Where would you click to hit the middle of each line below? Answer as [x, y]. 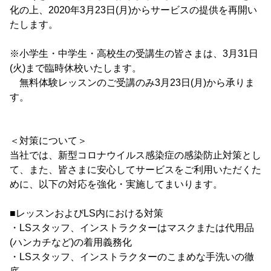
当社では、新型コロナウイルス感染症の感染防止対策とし [135, 155]
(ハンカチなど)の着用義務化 [71, 242]
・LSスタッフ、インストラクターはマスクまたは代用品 [132, 228]
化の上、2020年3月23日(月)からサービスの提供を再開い [133, 10]
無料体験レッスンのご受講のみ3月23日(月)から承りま [132, 83]
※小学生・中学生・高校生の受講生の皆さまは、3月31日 [134, 54]
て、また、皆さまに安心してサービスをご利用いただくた [135, 170]
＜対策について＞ [48, 141]
